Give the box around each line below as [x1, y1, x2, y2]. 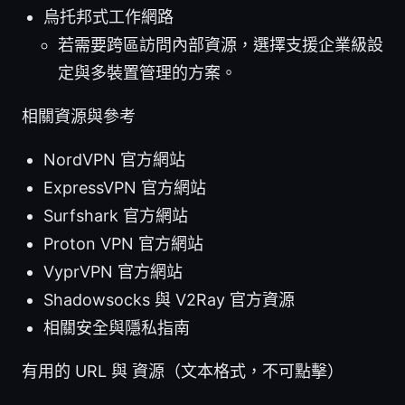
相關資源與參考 [22, 107, 136, 127]
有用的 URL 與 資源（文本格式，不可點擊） [22, 362, 344, 381]
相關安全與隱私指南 [43, 318, 190, 338]
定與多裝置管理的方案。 [58, 63, 237, 83]
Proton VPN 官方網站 [43, 234, 203, 254]
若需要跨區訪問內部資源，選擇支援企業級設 [58, 35, 383, 55]
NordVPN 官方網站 [43, 150, 185, 170]
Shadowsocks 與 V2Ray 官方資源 [43, 290, 295, 310]
